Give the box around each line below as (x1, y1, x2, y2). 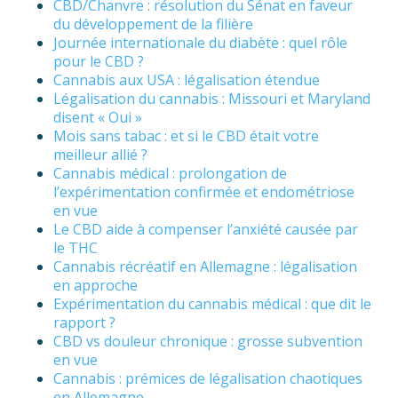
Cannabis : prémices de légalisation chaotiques (53, 369, 362, 389)
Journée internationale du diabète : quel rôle (53, 33, 347, 53)
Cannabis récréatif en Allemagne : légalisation (53, 257, 357, 277)
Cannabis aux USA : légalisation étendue (53, 70, 320, 91)
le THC (53, 238, 98, 259)
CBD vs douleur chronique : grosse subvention (53, 331, 362, 352)
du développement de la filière (53, 14, 253, 35)
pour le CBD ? (53, 52, 144, 72)
